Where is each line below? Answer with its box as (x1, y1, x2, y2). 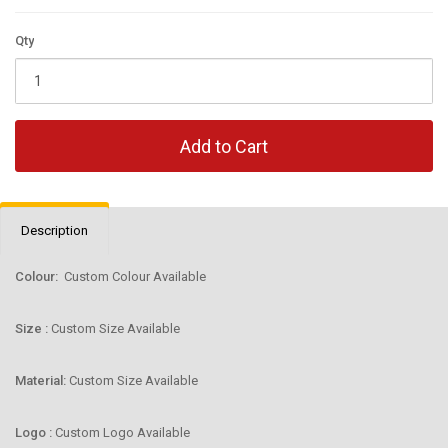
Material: (15, 373, 69, 388)
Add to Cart (180, 136, 268, 157)
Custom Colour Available (64, 269, 206, 284)
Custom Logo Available (55, 425, 190, 440)
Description (21, 223, 88, 238)
